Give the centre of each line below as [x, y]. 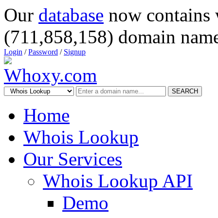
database [71, 15]
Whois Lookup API [118, 181]
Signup [75, 52]
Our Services [73, 159]
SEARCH [185, 91]
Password [43, 52]
